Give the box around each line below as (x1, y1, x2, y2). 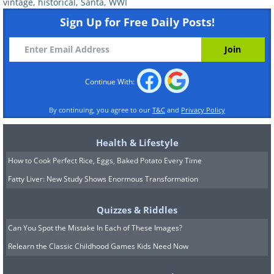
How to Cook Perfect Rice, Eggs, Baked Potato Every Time (8, 155, 202, 166)
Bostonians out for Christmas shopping (6, 184, 242, 201)
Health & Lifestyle (95, 136, 179, 149)
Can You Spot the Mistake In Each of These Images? (8, 222, 182, 233)
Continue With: (84, 76, 136, 86)
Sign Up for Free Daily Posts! (59, 14, 215, 29)
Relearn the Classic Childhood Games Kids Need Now (8, 240, 188, 251)
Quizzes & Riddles (97, 203, 177, 216)
